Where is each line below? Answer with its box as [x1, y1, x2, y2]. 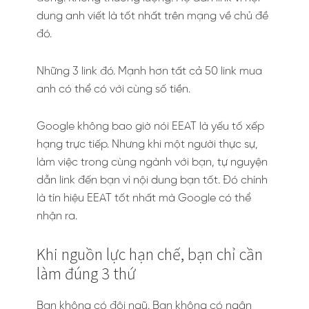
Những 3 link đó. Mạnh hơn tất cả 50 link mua [37, 65, 262, 77]
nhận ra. [37, 210, 77, 222]
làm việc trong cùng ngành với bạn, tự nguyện [37, 156, 268, 168]
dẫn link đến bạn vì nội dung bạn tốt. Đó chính [37, 174, 268, 186]
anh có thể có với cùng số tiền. [37, 83, 190, 95]
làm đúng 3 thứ [37, 262, 136, 284]
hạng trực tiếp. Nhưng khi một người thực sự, [37, 138, 258, 150]
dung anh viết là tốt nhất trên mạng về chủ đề [37, 10, 268, 22]
